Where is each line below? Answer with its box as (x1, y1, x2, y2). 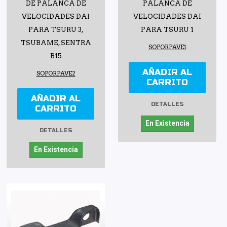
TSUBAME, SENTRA (20, 39, 91, 47)
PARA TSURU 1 (141, 26, 194, 34)
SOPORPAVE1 (148, 44, 186, 51)
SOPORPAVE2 (36, 70, 75, 78)
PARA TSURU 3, (28, 26, 84, 34)
